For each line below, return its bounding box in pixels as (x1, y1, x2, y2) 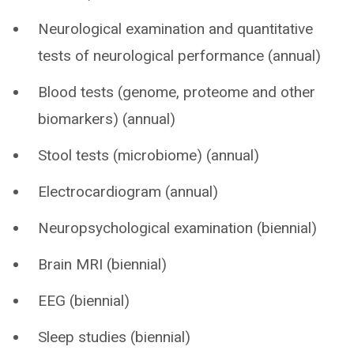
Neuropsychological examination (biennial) (38, 219, 317, 237)
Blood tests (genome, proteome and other (38, 83, 315, 101)
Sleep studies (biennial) (38, 328, 190, 346)
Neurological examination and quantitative (38, 20, 313, 38)
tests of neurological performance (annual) (38, 47, 321, 65)
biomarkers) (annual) (38, 110, 175, 128)
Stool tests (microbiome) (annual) (38, 146, 259, 164)
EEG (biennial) (38, 292, 130, 310)
